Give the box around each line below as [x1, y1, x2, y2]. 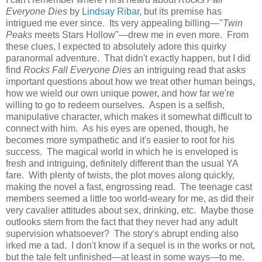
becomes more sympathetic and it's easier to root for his [6, 135, 235, 145]
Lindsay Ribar [82, 6, 139, 16]
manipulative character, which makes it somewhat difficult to [6, 111, 252, 122]
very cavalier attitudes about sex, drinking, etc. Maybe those [6, 205, 254, 215]
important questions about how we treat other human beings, [6, 76, 255, 87]
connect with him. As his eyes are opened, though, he [6, 123, 229, 133]
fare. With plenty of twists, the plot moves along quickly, [6, 170, 235, 180]
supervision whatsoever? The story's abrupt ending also [6, 228, 239, 239]
